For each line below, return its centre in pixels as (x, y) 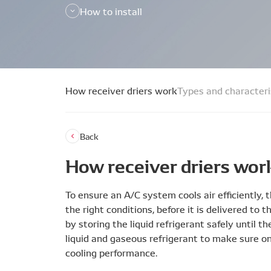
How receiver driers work (121, 90)
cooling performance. (111, 252)
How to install (111, 11)
